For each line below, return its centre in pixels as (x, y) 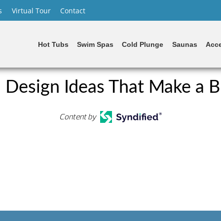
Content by (78, 117)
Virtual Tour (31, 10)
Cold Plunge (143, 44)
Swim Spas (95, 44)
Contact (73, 10)
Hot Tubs (53, 44)
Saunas (184, 44)
